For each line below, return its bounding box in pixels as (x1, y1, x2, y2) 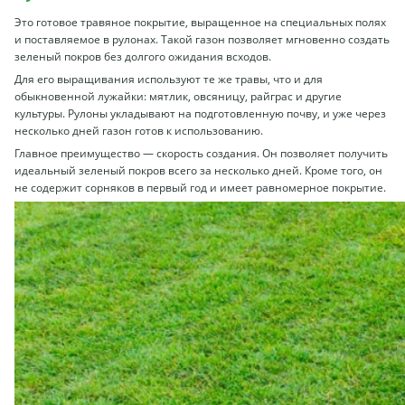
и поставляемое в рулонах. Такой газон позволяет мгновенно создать (14, 31, 390, 47)
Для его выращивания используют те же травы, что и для (14, 71, 323, 87)
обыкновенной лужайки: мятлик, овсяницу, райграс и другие (14, 88, 342, 104)
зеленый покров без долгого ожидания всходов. (14, 48, 271, 64)
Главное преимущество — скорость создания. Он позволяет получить (14, 145, 388, 161)
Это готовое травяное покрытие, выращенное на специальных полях (14, 14, 386, 30)
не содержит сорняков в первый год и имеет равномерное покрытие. (14, 179, 386, 195)
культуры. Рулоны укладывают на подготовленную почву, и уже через (14, 105, 386, 121)
